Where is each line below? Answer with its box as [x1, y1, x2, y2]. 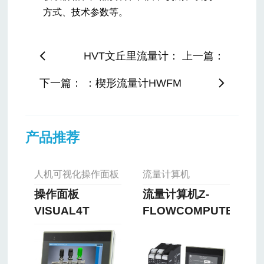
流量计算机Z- [142, 188, 209, 201]
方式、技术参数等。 [43, 6, 128, 17]
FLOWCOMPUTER [142, 204, 242, 217]
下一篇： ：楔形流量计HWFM [39, 77, 182, 89]
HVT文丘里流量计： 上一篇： [83, 49, 225, 62]
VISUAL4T [34, 204, 90, 217]
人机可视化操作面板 [34, 169, 119, 180]
